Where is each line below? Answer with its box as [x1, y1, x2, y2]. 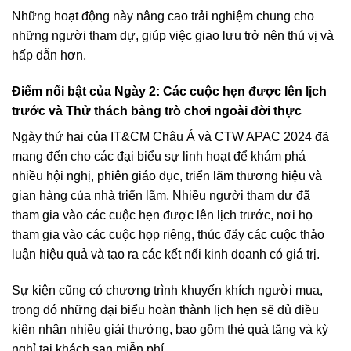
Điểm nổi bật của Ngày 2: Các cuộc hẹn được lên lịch [12, 85, 327, 99]
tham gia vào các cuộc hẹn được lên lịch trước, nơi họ [12, 208, 313, 223]
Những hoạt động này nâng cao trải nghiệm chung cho [12, 9, 314, 24]
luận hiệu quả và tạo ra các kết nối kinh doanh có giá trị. [12, 248, 320, 262]
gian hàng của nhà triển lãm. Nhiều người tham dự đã [12, 189, 310, 203]
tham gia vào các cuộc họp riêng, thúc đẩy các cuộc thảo [12, 228, 324, 242]
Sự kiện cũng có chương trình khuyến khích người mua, [12, 284, 323, 298]
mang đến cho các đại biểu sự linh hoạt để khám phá [12, 150, 306, 164]
